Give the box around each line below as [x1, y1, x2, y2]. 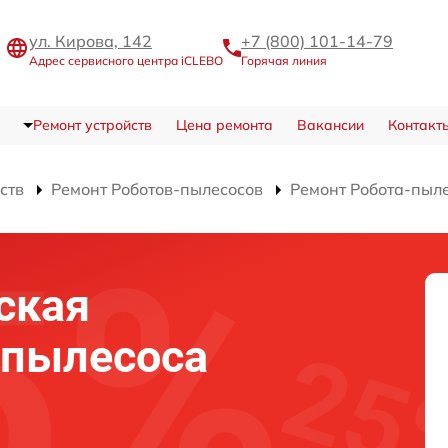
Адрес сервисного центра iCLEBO [29, 52, 223, 68]
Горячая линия [241, 52, 327, 68]
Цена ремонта [175, 116, 273, 135]
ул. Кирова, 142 [29, 30, 152, 51]
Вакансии [296, 116, 364, 135]
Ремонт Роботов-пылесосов [51, 179, 263, 200]
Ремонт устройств [32, 116, 152, 135]
